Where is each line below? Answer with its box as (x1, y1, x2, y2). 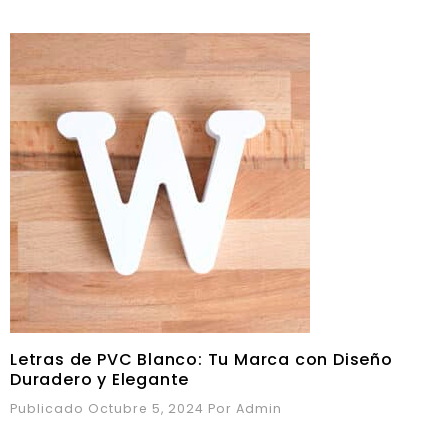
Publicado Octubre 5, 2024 (10, 400, 204, 418)
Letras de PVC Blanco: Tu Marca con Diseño (10, 348, 393, 372)
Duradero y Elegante (10, 368, 190, 392)
